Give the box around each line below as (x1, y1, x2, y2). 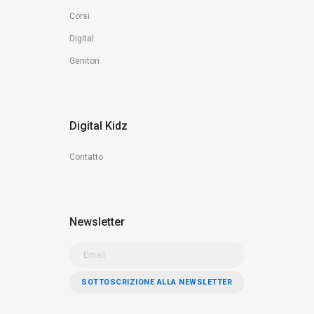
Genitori (69, 56, 100, 66)
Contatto (69, 152, 103, 162)
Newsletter (69, 215, 125, 228)
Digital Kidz (69, 119, 128, 132)
